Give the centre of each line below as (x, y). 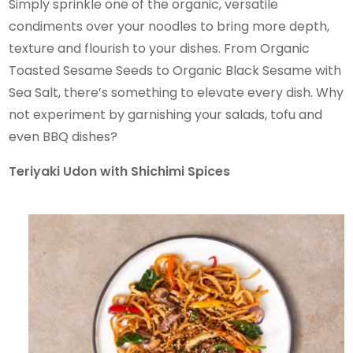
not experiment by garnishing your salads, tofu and (166, 114)
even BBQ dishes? (63, 136)
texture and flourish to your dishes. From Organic (160, 48)
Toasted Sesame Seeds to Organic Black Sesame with (175, 70)
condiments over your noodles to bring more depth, (169, 26)
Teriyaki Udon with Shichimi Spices (121, 171)
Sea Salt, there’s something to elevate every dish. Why (176, 92)
